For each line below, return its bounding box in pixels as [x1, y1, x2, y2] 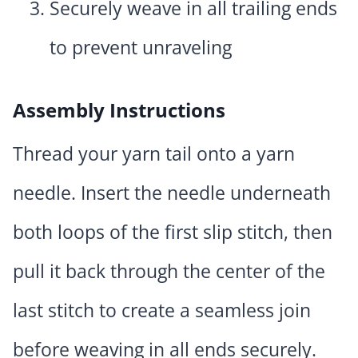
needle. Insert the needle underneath [13, 180, 331, 206]
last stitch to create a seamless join [13, 297, 311, 324]
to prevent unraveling [50, 34, 232, 61]
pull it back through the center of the [13, 258, 325, 284]
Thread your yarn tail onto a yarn [13, 141, 295, 167]
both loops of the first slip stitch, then [13, 219, 332, 245]
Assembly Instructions [13, 97, 225, 124]
